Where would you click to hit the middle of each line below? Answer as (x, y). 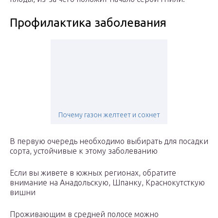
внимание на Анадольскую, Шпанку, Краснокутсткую (107, 183)
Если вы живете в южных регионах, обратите (93, 173)
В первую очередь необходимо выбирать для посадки (109, 141)
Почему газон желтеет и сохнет (109, 115)
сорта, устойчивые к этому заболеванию (84, 151)
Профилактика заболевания (88, 23)
